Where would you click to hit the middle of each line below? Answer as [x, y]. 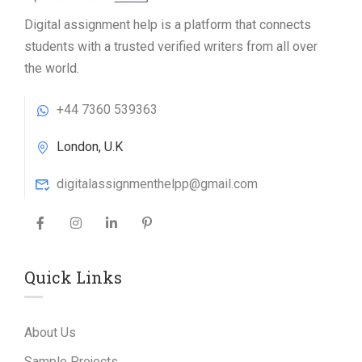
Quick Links [73, 277]
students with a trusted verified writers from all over [171, 46]
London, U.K [90, 147]
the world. [52, 68]
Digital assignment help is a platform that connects [168, 25]
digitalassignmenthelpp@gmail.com [157, 184]
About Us [50, 333]
